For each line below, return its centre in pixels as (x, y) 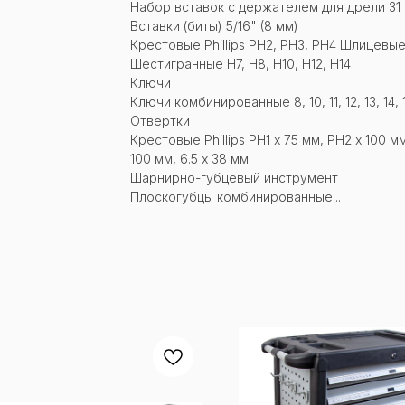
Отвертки (160, 120)
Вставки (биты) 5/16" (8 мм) (214, 25)
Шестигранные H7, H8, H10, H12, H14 (240, 63)
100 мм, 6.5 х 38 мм (189, 158)
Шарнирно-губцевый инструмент (234, 177)
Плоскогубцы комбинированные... (235, 196)
